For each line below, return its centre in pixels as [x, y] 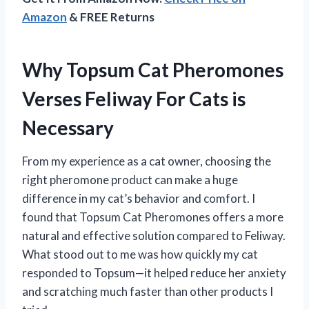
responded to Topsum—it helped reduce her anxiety [154, 272]
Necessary [68, 127]
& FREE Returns [111, 17]
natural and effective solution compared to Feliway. [154, 235]
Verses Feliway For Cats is [134, 98]
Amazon [44, 17]
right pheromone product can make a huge [130, 179]
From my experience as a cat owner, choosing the [147, 161]
